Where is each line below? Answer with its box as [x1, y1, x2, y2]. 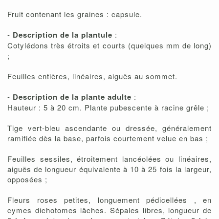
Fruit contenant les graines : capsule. [7, 9, 142, 20]
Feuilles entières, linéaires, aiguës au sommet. [7, 71, 177, 82]
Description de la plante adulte [13, 91, 134, 103]
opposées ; [7, 174, 47, 185]
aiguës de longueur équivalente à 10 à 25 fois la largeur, [7, 164, 212, 175]
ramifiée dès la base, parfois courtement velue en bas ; [7, 133, 208, 144]
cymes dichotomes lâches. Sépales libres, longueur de [7, 205, 212, 216]
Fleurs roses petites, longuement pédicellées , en [7, 195, 212, 205]
